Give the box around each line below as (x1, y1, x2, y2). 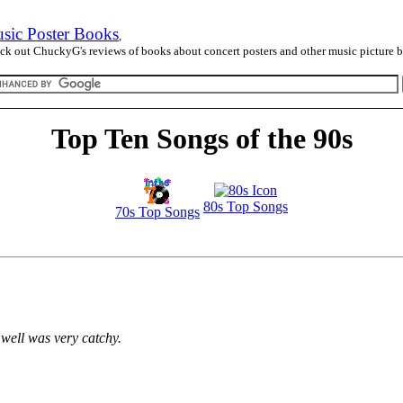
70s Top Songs (115, 204, 200, 220)
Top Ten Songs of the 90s (50, 122, 353, 155)
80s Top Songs (203, 199, 288, 215)
